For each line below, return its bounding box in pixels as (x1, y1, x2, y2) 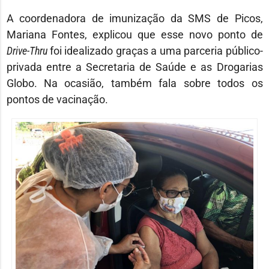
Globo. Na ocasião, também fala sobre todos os (6, 77, 263, 90)
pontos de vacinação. (6, 93, 108, 106)
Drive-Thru (6, 44, 47, 58)
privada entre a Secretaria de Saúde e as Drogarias (6, 61, 263, 74)
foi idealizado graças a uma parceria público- (47, 44, 263, 58)
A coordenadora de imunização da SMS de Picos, (6, 12, 263, 25)
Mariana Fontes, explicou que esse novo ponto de (6, 28, 263, 41)
